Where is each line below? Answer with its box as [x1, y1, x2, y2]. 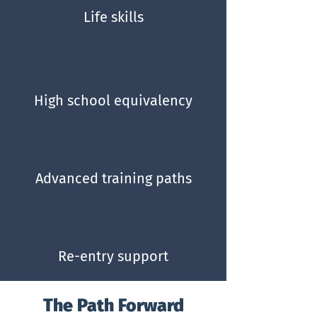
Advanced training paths [35, 170, 192, 187]
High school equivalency [34, 92, 192, 109]
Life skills [83, 8, 144, 25]
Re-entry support [58, 248, 168, 265]
